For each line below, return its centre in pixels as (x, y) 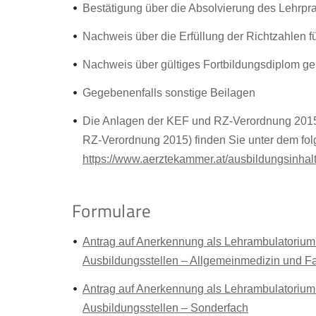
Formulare (112, 211)
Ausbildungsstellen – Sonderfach (165, 308)
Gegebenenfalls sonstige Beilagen (169, 93)
